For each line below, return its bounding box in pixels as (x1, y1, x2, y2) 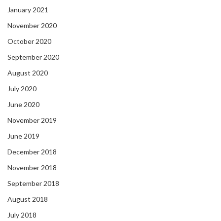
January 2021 (7, 5, 48, 14)
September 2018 (7, 179, 59, 188)
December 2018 (7, 147, 57, 156)
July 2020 (7, 84, 37, 93)
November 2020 (7, 21, 57, 30)
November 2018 (7, 163, 57, 172)
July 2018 (7, 211, 37, 220)
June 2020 (7, 100, 39, 109)
